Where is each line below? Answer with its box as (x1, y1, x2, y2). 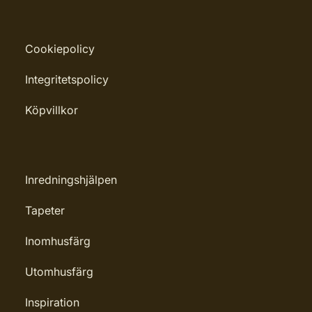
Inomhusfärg (25, 234, 91, 248)
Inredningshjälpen (25, 173, 117, 187)
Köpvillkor (25, 103, 78, 117)
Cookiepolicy (25, 42, 95, 56)
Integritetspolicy (25, 72, 109, 86)
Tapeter (25, 203, 65, 217)
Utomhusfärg (25, 265, 93, 279)
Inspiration (25, 295, 79, 309)
